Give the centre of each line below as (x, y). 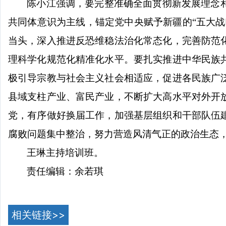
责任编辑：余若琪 (65, 171)
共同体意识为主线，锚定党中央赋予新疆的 (100, 22)
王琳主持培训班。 (65, 153)
